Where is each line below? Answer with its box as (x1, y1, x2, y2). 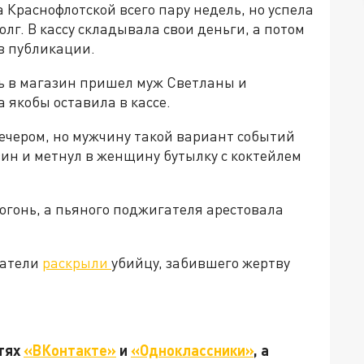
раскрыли (42, 253, 111, 271)
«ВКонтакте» (24, 341, 116, 359)
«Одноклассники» (131, 341, 253, 359)
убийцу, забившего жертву (111, 253, 290, 271)
